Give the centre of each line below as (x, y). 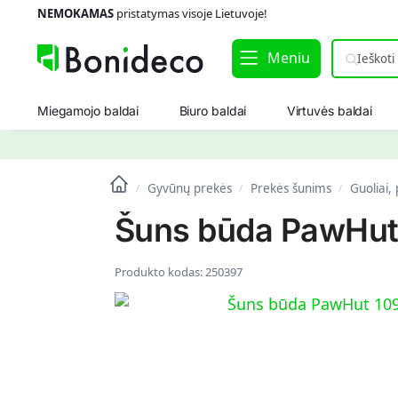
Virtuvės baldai (330, 111)
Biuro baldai (213, 111)
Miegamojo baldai (88, 111)
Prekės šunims (291, 188)
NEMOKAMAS (75, 13)
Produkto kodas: (159, 272)
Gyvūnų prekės (189, 188)
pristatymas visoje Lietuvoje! (190, 13)
